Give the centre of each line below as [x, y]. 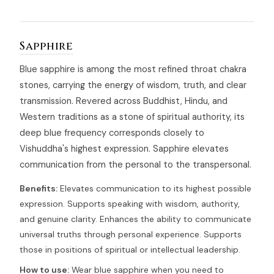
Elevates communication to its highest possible [154, 189]
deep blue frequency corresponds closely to [112, 133]
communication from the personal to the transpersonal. [135, 165]
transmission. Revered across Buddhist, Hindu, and [124, 101]
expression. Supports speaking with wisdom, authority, [130, 204]
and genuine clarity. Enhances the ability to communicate [135, 219]
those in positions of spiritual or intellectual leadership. [130, 250]
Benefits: [39, 189]
